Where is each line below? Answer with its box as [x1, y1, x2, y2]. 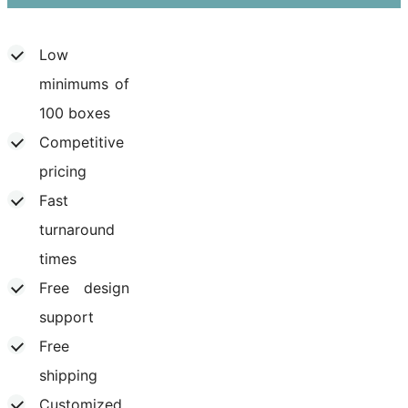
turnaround [39, 219, 115, 239]
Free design [39, 278, 130, 297]
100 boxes [39, 103, 110, 122]
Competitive [39, 132, 124, 151]
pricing [39, 161, 87, 180]
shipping [39, 365, 97, 384]
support [39, 307, 94, 326]
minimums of [39, 74, 130, 93]
